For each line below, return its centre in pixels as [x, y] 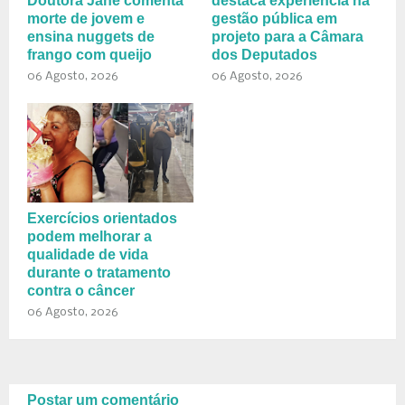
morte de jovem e [86, 18]
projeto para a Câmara [287, 36]
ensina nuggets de [91, 36]
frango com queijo [89, 54]
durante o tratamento [99, 272]
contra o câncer [81, 290]
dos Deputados [264, 54]
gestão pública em [274, 18]
